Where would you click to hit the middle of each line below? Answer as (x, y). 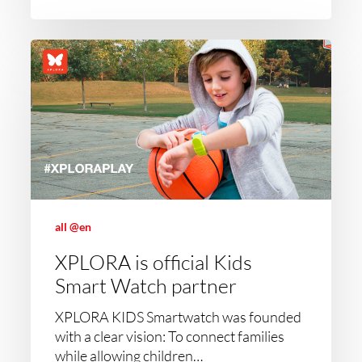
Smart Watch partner (146, 286)
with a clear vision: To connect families (170, 337)
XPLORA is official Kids (154, 263)
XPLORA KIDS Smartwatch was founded (179, 317)
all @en (74, 227)
